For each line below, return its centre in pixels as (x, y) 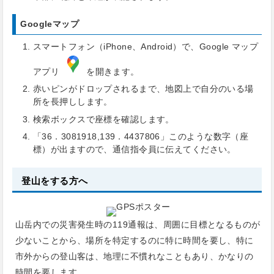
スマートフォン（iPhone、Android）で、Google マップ (146, 47)
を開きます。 (111, 72)
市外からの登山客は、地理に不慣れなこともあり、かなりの (135, 257)
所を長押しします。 (72, 102)
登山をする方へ (55, 181)
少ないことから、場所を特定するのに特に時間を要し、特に (135, 241)
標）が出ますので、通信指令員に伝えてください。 (134, 149)
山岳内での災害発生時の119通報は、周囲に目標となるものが (138, 225)
